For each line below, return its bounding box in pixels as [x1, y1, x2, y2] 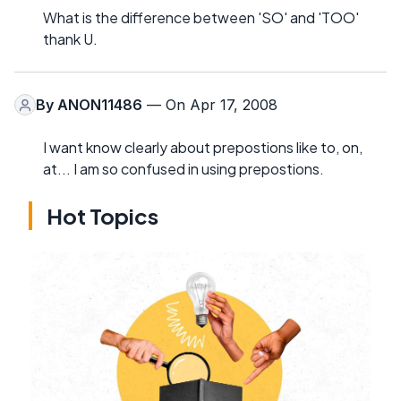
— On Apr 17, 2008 [142, 96, 277, 115]
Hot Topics [47, 202, 158, 230]
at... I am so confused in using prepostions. [43, 159, 324, 179]
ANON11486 [57, 96, 142, 115]
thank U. [43, 30, 98, 49]
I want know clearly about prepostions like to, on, [43, 138, 363, 158]
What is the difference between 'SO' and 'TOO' [43, 8, 359, 28]
